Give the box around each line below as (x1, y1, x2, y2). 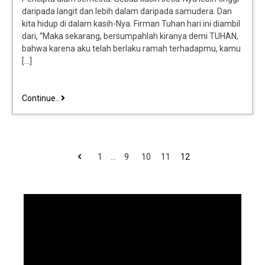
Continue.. (22, 93, 61, 104)
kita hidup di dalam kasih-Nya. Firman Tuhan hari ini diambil (22, 19, 240, 29)
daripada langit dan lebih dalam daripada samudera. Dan (22, 7, 232, 17)
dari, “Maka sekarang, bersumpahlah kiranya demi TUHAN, (22, 31, 238, 41)
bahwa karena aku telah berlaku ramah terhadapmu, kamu (22, 44, 241, 54)
